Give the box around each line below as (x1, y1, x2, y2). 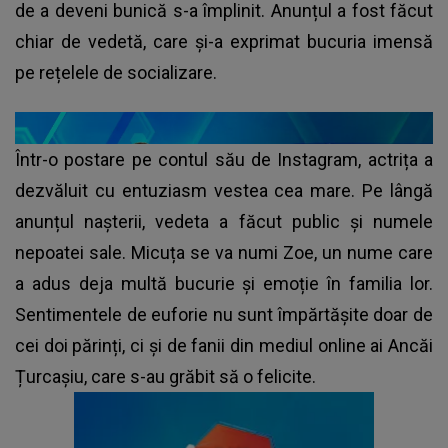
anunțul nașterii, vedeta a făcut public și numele (15, 210, 433, 232)
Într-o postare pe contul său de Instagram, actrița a (15, 148, 433, 170)
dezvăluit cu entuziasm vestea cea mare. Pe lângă (15, 179, 433, 201)
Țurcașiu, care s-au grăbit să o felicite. (15, 365, 320, 387)
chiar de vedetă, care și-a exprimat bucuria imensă (15, 30, 433, 52)
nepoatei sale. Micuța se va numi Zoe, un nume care (15, 241, 433, 263)
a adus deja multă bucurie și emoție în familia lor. (15, 272, 433, 294)
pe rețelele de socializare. (15, 61, 221, 83)
